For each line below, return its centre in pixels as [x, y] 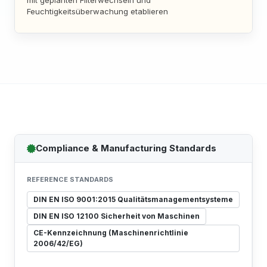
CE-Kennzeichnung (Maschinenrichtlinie [111, 233]
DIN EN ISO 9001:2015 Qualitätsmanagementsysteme [133, 199]
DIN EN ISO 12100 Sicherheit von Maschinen [117, 216]
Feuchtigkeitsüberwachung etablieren [97, 11]
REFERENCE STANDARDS [70, 179]
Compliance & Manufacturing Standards [126, 148]
